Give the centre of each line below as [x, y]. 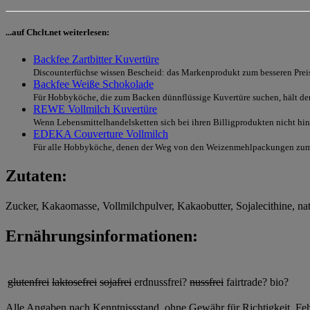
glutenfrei [28, 282]
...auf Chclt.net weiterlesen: [57, 32]
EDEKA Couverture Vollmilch [101, 134]
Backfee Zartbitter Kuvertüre [96, 59]
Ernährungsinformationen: [102, 236]
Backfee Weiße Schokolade [93, 84]
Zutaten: [36, 175]
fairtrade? [247, 282]
